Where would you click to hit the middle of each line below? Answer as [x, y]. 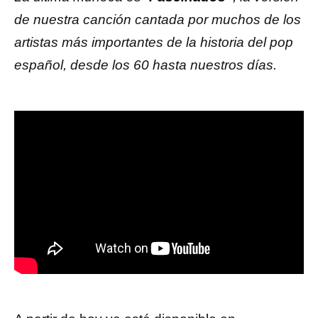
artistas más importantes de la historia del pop [154, 42]
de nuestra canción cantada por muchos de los [158, 20]
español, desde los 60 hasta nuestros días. [146, 65]
